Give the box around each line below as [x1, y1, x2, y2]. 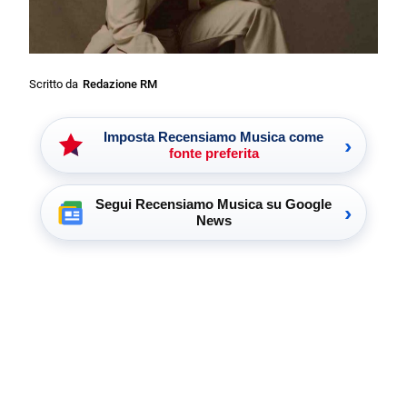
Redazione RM [83, 77, 158, 92]
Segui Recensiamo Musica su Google [95, 196, 332, 213]
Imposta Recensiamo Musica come [104, 129, 323, 145]
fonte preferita [168, 145, 259, 162]
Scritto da [29, 77, 79, 92]
